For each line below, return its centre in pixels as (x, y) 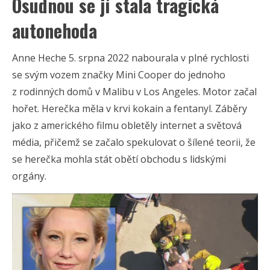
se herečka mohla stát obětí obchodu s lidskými (119, 159)
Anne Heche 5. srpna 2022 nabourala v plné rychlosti (130, 58)
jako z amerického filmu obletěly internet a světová (127, 125)
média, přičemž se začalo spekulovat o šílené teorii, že (134, 142)
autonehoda (55, 30)
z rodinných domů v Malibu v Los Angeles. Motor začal (134, 91)
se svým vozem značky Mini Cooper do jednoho (119, 74)
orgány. (29, 176)
